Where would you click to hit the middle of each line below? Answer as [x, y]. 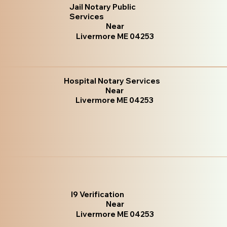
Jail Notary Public [103, 7]
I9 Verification [98, 194]
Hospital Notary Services [112, 81]
